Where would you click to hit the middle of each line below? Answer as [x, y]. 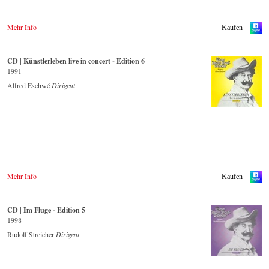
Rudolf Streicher [32, 234]
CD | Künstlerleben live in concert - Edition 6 [76, 61]
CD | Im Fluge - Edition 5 [46, 210]
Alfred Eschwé [29, 85]
